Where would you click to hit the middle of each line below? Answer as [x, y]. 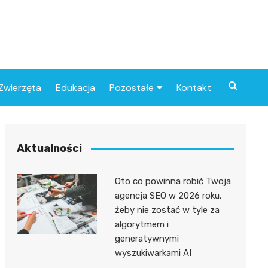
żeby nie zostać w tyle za [167, 210]
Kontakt [194, 87]
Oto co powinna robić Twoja [173, 181]
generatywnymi [147, 238]
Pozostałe [132, 87]
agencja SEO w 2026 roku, [168, 195]
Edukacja [75, 87]
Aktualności [49, 148]
